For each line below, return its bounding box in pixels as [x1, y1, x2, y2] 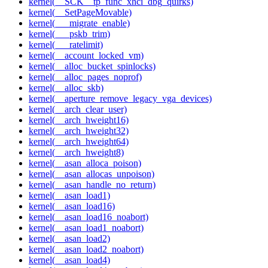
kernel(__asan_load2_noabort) [29, 244, 144, 255]
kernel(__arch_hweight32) [29, 126, 129, 136]
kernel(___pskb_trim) [29, 29, 110, 39]
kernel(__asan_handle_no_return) [29, 179, 156, 190]
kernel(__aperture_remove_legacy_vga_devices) [29, 93, 212, 104]
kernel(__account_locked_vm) [29, 50, 144, 61]
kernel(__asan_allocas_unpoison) [29, 169, 154, 179]
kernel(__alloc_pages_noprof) [29, 72, 142, 83]
